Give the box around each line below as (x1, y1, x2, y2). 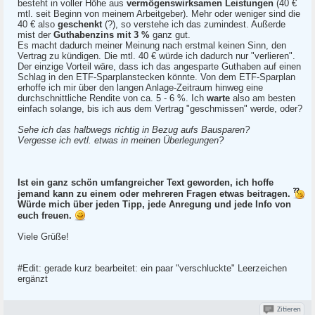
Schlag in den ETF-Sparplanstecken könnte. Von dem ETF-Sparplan (18, 72, 295, 82)
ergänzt (18, 274, 48, 284)
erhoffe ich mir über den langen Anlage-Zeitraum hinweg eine (18, 82, 263, 93)
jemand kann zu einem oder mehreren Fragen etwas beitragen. (18, 188, 293, 199)
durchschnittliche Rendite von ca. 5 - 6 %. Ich (18, 93, 207, 103)
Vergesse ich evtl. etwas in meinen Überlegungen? (18, 135, 224, 146)
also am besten (230, 93, 295, 103)
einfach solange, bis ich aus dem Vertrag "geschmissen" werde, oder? (18, 103, 302, 114)
